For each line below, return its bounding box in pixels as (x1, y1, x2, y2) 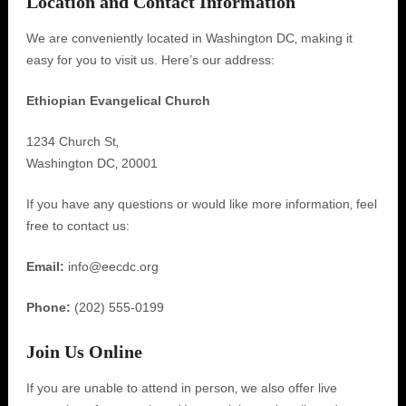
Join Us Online (25, 342, 142, 362)
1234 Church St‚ (25, 134, 119, 149)
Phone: (25, 300, 71, 314)
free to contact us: (25, 218, 130, 233)
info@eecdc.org (67, 259, 159, 274)
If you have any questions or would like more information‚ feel (25, 197, 377, 211)
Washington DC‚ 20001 (25, 156, 158, 170)
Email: (25, 259, 64, 274)
